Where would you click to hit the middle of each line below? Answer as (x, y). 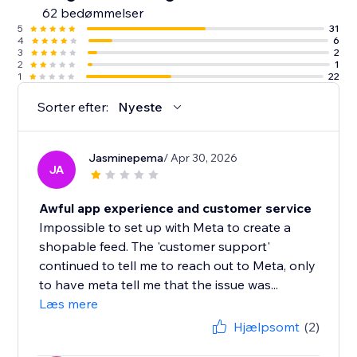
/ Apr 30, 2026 (201, 158)
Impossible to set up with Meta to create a (165, 228)
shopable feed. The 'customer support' (155, 247)
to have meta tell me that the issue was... (159, 285)
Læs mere (69, 304)
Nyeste (141, 107)
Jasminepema (126, 158)
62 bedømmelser (93, 13)
